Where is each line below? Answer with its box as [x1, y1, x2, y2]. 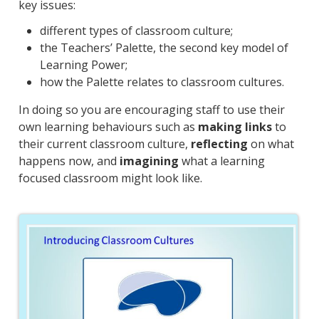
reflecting [190, 135, 248, 152]
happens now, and [18, 152, 120, 169]
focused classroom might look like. [18, 169, 202, 186]
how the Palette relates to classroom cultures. [39, 73, 284, 90]
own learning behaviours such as [18, 118, 198, 135]
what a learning [178, 152, 265, 169]
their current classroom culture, [18, 135, 191, 152]
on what [247, 135, 294, 152]
